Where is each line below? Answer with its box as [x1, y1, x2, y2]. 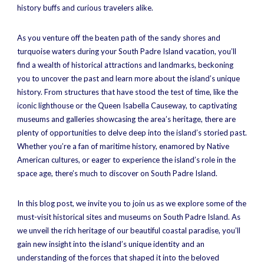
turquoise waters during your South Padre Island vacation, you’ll [17, 47, 236, 56]
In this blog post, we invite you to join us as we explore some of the [17, 199, 246, 208]
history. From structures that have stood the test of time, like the [17, 87, 238, 97]
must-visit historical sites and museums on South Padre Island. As [17, 212, 240, 222]
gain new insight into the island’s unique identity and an [17, 239, 204, 249]
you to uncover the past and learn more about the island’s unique [17, 74, 240, 83]
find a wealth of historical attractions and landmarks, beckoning [17, 60, 233, 70]
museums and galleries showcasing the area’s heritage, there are [17, 114, 236, 124]
